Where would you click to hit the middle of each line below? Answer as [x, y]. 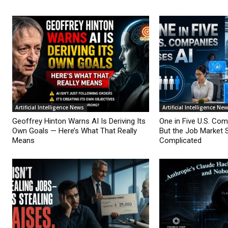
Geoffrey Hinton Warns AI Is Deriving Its [79, 121]
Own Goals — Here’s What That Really [75, 131]
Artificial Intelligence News [50, 107]
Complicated [181, 140]
